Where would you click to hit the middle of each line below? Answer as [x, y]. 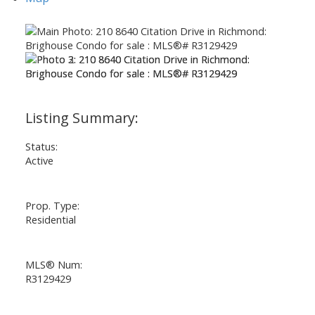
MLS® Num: [53, 264]
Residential [50, 219]
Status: [41, 146]
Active [39, 160]
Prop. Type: [52, 205]
